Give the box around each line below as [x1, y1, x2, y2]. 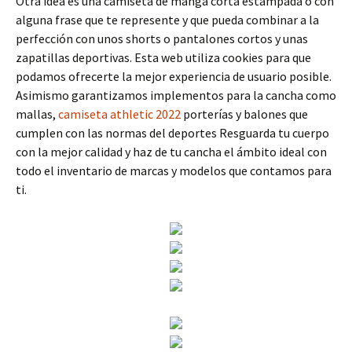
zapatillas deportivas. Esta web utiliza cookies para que [16, 49, 311, 65]
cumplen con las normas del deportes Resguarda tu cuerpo [16, 125, 329, 141]
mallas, [16, 106, 58, 122]
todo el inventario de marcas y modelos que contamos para [16, 163, 332, 178]
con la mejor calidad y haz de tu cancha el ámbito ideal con [16, 144, 327, 159]
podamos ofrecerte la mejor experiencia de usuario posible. [16, 68, 332, 84]
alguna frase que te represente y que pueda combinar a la [16, 12, 319, 27]
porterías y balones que [181, 106, 308, 122]
